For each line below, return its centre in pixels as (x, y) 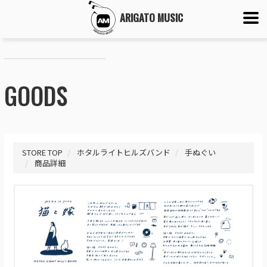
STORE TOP (42, 152)
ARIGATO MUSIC (151, 18)
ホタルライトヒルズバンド (124, 152)
